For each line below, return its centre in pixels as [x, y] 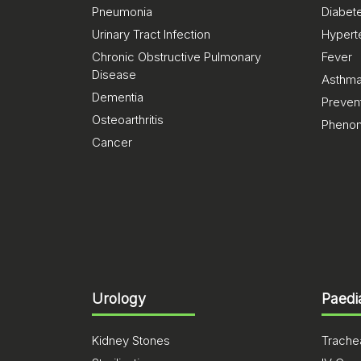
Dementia [118, 97]
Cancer [112, 142]
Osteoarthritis [128, 120]
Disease [114, 75]
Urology [119, 299]
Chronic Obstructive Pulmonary [176, 57]
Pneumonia [122, 12]
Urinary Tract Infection [151, 34]
